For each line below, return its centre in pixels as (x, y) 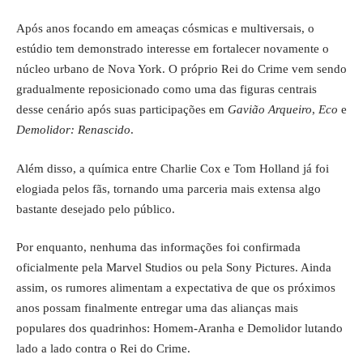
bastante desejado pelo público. (96, 209)
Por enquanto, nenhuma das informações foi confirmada (158, 248)
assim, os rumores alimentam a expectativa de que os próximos (176, 288)
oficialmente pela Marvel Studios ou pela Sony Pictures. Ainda (174, 268)
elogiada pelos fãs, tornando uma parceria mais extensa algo (169, 188)
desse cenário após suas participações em (122, 110)
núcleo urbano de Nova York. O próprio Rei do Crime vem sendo (181, 69)
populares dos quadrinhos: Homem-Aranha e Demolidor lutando (179, 329)
